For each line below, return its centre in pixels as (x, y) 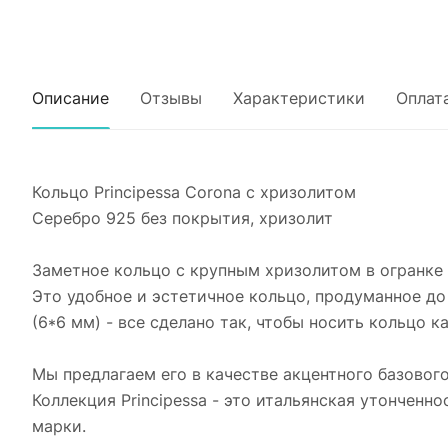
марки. (59, 426)
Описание (70, 98)
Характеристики (299, 98)
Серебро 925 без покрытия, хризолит (182, 218)
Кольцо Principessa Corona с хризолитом (194, 192)
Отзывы (171, 98)
